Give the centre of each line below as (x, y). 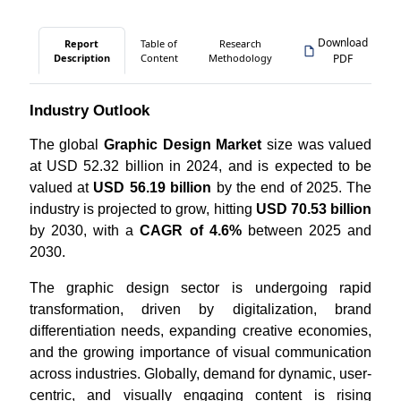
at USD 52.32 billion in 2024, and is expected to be (200, 166)
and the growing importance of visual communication (200, 352)
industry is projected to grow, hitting (142, 209)
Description (81, 57)
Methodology (240, 57)
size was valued (320, 145)
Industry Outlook (89, 111)
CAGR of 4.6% (191, 230)
